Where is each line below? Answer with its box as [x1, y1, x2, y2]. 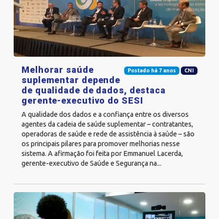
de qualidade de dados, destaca [22, 85, 166, 95]
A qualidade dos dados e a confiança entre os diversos [22, 110, 189, 118]
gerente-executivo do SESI [22, 95, 143, 106]
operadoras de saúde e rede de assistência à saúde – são [22, 130, 195, 138]
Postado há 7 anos [127, 67, 176, 74]
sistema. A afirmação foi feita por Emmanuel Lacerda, [22, 149, 183, 157]
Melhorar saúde [22, 64, 94, 75]
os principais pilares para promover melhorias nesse [22, 139, 180, 148]
